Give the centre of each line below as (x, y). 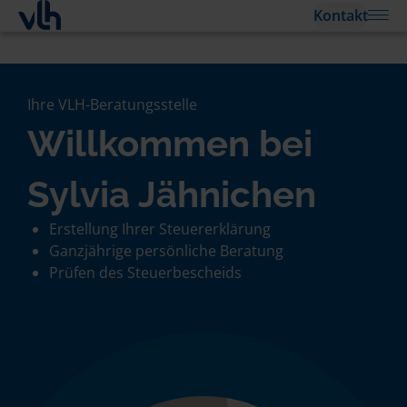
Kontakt (341, 15)
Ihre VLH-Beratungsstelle (112, 104)
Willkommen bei (170, 143)
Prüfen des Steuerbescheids (145, 273)
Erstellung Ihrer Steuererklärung (160, 229)
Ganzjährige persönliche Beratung (166, 251)
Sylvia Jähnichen (172, 194)
